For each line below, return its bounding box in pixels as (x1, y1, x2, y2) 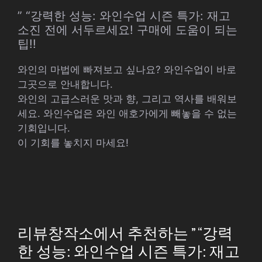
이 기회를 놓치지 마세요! (18, 136, 129, 149)
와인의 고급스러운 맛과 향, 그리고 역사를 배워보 (18, 92, 237, 105)
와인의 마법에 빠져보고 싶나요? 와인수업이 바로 (18, 63, 236, 75)
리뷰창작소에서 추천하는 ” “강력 (18, 223, 233, 243)
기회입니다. (18, 122, 70, 134)
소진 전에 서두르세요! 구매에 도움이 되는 (18, 22, 237, 37)
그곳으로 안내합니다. (18, 78, 113, 90)
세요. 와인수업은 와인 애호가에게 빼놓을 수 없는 (18, 107, 237, 119)
